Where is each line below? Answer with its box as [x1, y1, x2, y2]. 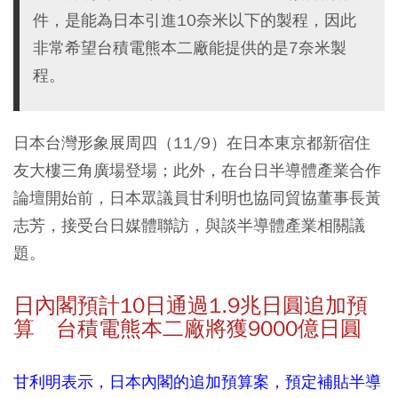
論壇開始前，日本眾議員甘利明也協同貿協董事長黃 [13, 187, 381, 208]
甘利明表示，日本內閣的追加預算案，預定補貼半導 [13, 371, 381, 392]
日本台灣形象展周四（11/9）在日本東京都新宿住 [13, 132, 370, 153]
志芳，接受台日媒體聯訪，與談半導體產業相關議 [13, 215, 365, 235]
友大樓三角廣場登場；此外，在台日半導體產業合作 [13, 160, 381, 180]
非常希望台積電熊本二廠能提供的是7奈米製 [33, 37, 346, 58]
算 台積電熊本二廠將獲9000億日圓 [13, 315, 362, 342]
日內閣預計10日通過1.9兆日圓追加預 [13, 292, 368, 319]
